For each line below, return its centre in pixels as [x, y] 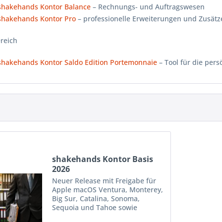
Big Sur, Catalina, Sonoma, [96, 199]
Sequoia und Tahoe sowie [95, 208]
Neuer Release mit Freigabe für [104, 181]
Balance [78, 7]
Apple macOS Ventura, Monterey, [108, 190]
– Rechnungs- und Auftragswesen [148, 7]
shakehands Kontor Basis [103, 159]
